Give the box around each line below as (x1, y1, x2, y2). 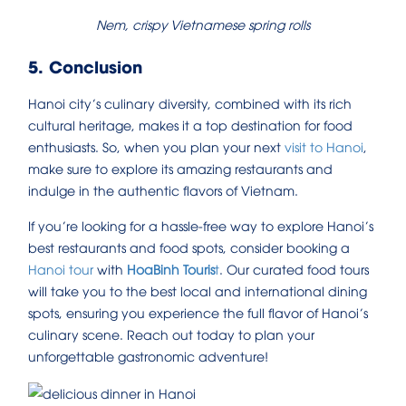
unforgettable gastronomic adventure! (28, 347, 268, 365)
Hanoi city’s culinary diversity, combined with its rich (28, 94, 352, 112)
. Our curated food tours (219, 260, 369, 278)
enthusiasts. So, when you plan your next (28, 138, 285, 156)
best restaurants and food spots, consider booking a (28, 238, 350, 256)
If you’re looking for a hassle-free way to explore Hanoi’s (28, 217, 373, 235)
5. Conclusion (28, 53, 142, 79)
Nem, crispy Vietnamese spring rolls (96, 15, 310, 34)
